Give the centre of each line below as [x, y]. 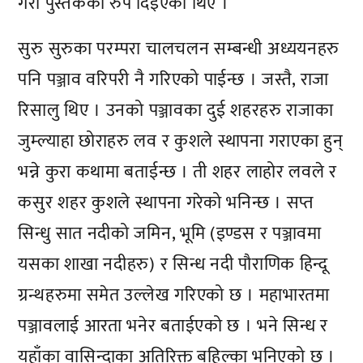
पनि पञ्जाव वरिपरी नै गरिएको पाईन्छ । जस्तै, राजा [174, 80]
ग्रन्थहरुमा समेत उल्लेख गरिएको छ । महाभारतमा [174, 295]
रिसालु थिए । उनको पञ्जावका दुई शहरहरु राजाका [176, 111]
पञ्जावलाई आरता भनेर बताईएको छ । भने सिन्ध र [173, 326]
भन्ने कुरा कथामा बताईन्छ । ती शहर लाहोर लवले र [177, 172]
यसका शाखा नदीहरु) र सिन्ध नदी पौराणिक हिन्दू [173, 265]
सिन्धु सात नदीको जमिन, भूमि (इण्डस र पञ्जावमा [170, 234]
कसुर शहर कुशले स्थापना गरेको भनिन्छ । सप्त [166, 203]
